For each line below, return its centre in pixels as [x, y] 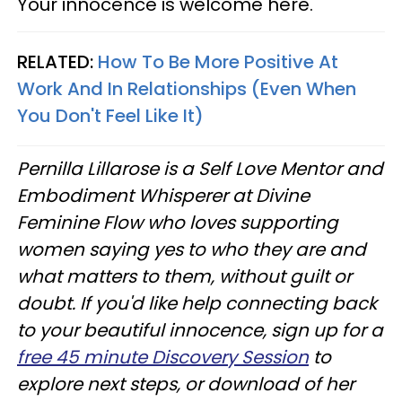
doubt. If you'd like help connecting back [197, 303]
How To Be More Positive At [218, 62]
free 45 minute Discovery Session [163, 357]
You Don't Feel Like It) [110, 116]
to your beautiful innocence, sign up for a [200, 330]
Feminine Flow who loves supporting [178, 223]
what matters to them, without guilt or [184, 276]
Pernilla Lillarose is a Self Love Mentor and [200, 169]
